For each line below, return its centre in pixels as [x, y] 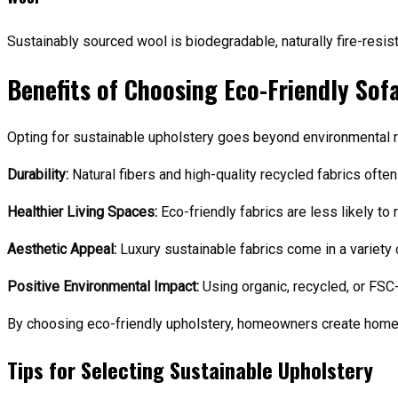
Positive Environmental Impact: [103, 287]
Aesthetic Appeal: [62, 250]
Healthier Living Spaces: [82, 212]
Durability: [38, 175]
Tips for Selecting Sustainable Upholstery [190, 370]
